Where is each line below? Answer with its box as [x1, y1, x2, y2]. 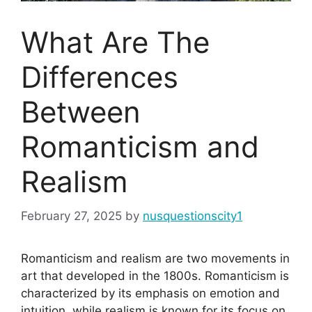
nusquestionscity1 [143, 208, 242, 223]
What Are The [21, 24, 210, 61]
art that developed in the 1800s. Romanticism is [21, 268, 289, 283]
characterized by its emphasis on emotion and [21, 286, 280, 300]
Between [21, 94, 141, 130]
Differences [21, 59, 178, 95]
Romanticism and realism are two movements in [21, 251, 290, 265]
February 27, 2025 [21, 208, 122, 223]
